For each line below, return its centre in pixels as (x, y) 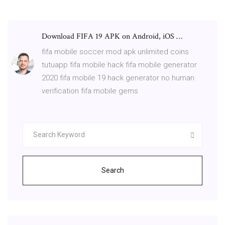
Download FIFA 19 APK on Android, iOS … (112, 36)
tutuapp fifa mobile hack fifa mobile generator (119, 65)
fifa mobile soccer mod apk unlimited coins (115, 51)
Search (113, 170)
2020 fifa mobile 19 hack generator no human (118, 78)
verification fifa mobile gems (90, 91)
